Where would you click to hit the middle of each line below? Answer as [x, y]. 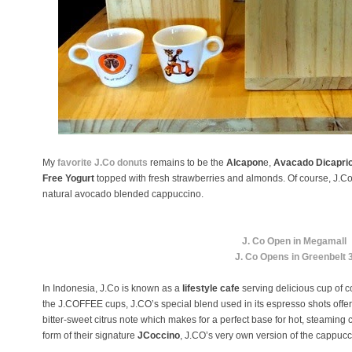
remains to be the [186, 163]
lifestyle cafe [211, 288]
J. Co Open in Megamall [294, 241]
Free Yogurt [68, 178]
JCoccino [159, 335]
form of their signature [90, 335]
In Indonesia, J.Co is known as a [112, 288]
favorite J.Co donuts [103, 163]
